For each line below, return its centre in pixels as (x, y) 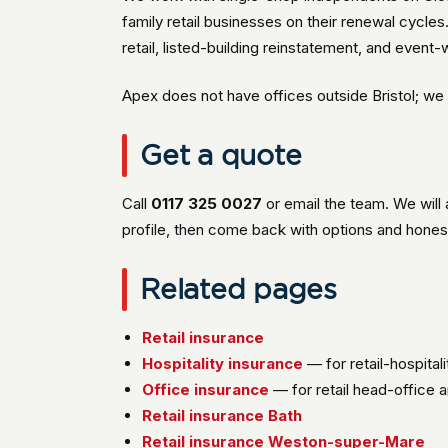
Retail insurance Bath (222, 415)
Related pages (238, 289)
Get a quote (221, 155)
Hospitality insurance (223, 363)
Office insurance (206, 389)
